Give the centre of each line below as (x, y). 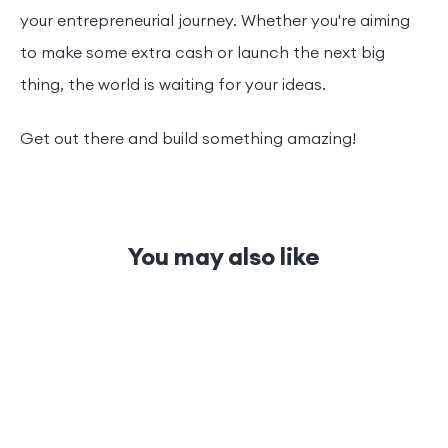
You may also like (224, 257)
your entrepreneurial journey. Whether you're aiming (215, 21)
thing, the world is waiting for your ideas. (175, 85)
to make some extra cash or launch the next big (202, 53)
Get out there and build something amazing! (188, 139)
